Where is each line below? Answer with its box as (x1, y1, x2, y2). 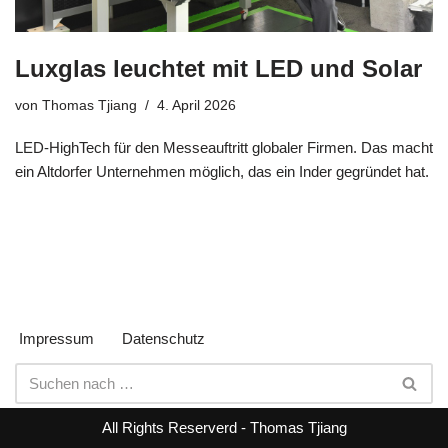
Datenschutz (122, 330, 205, 347)
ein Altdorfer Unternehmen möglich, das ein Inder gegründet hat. (15, 162, 429, 180)
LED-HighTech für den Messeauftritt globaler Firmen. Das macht (15, 138, 433, 156)
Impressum (19, 330, 94, 347)
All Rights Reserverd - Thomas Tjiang (101, 419, 347, 436)
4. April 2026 (157, 97, 236, 113)
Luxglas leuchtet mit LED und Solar (15, 54, 422, 82)
